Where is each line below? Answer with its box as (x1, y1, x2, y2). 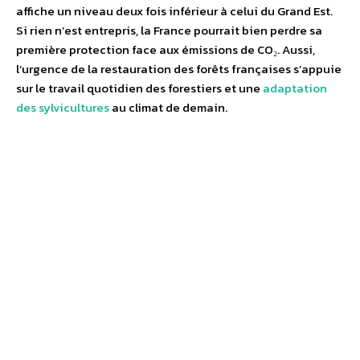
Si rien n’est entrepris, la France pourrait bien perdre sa (16, 20, 322, 39)
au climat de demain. (109, 97, 227, 117)
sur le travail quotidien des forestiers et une (16, 78, 260, 97)
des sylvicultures (16, 97, 109, 117)
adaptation (260, 78, 327, 97)
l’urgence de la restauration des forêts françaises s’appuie (16, 59, 342, 78)
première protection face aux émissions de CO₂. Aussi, (16, 39, 315, 59)
